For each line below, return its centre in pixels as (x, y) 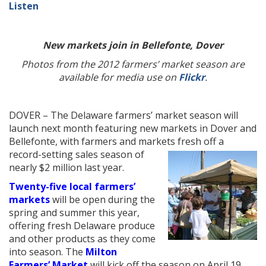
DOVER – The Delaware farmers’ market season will (123, 115)
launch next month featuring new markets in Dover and (133, 128)
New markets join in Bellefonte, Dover (133, 45)
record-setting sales (53, 154)
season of (121, 154)
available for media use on (119, 77)
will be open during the (102, 199)
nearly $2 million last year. (66, 167)
